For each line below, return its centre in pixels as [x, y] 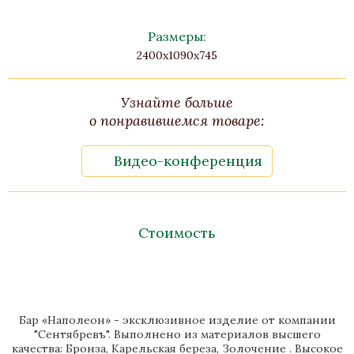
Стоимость [177, 233]
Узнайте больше [177, 102]
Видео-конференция [188, 161]
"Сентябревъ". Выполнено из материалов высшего [177, 334]
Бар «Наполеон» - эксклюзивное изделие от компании [177, 320]
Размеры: [177, 36]
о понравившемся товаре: [177, 121]
